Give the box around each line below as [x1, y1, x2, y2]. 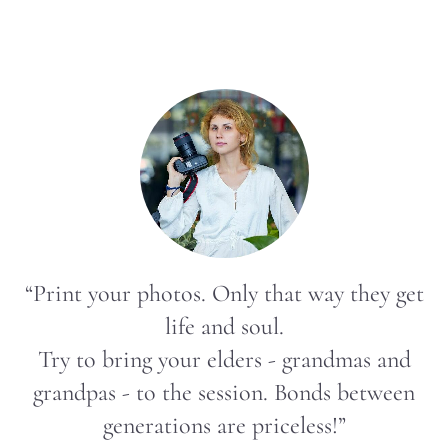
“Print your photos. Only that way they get [24, 282, 424, 307]
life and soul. [164, 315, 284, 340]
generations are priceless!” [102, 414, 346, 439]
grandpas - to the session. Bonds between [33, 381, 415, 406]
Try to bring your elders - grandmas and [37, 348, 411, 373]
